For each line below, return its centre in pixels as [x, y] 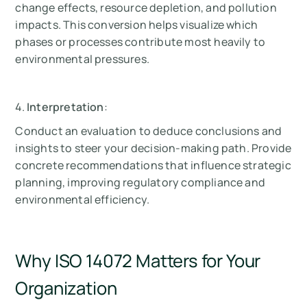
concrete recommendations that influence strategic [153, 165]
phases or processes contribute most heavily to [140, 42]
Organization [66, 288]
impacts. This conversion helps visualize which [137, 25]
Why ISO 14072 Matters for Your [138, 261]
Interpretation [64, 107]
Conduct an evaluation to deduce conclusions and [149, 131]
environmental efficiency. [83, 200]
